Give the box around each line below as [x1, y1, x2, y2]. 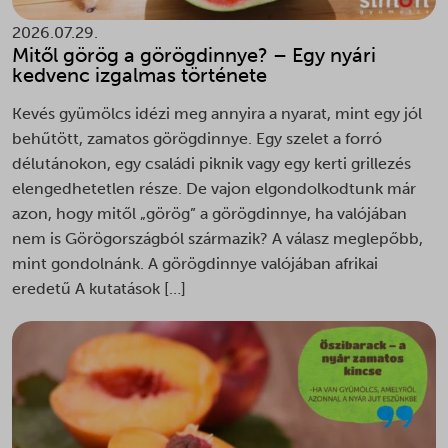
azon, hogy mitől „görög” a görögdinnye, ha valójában [12, 203, 407, 223]
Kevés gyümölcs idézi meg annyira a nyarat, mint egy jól [12, 103, 422, 123]
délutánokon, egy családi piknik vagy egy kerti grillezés [12, 153, 411, 173]
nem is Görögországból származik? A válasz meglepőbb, [12, 228, 423, 248]
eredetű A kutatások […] [12, 278, 186, 298]
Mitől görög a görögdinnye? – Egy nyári [12, 42, 376, 67]
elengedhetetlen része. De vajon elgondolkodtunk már [12, 178, 416, 198]
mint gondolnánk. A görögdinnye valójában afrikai [12, 253, 378, 273]
